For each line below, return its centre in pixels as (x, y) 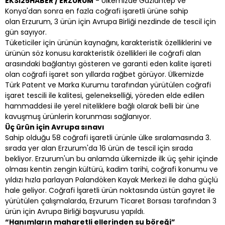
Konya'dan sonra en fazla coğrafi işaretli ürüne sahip (97, 11)
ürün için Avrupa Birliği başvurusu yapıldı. (75, 211)
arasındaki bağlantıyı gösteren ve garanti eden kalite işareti (108, 64)
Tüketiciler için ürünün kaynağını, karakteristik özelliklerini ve (108, 42)
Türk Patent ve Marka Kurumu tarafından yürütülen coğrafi (108, 85)
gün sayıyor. (26, 32)
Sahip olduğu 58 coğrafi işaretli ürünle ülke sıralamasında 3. (108, 137)
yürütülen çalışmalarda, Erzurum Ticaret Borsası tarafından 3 (111, 201)
